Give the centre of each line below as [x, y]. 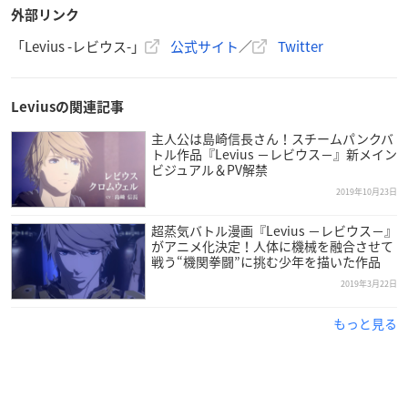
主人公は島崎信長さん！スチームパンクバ [272, 138]
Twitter [301, 46]
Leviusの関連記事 [67, 107]
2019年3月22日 [369, 283]
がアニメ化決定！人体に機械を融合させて [272, 245]
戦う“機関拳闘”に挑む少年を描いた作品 [265, 261]
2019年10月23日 [367, 191]
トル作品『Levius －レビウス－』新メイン [274, 153]
